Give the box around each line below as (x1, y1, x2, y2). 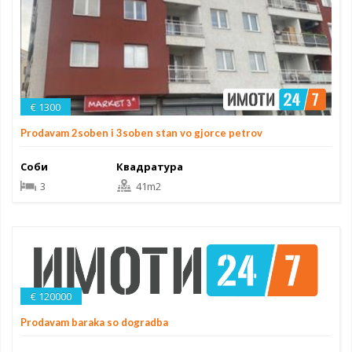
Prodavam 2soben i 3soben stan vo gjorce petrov (20, 126, 262, 139)
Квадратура (115, 159, 183, 174)
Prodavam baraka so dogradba (20, 315, 168, 328)
